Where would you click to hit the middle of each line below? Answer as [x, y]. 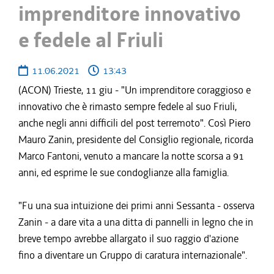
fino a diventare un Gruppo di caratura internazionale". [133, 255]
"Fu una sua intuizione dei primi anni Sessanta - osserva [136, 206]
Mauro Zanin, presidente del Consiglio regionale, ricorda [136, 139]
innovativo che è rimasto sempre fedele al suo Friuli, [128, 106]
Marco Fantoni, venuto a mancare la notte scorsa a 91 [131, 156]
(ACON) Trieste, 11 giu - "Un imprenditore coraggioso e [135, 90]
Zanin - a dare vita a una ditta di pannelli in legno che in [136, 222]
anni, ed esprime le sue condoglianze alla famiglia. [124, 172]
